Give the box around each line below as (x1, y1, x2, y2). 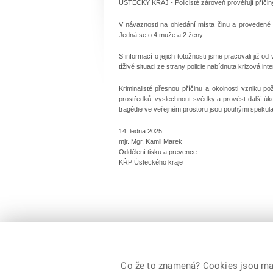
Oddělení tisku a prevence (118, 147, 197, 155)
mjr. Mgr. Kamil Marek (118, 137, 182, 145)
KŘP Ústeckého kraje (118, 158, 183, 166)
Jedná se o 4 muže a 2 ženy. (118, 30, 204, 38)
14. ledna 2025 (118, 127, 162, 135)
